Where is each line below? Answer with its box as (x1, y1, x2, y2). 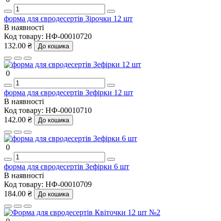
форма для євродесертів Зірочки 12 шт (4, 14, 133, 23)
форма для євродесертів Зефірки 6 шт (4, 162, 129, 171)
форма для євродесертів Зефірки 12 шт (4, 88, 133, 97)
